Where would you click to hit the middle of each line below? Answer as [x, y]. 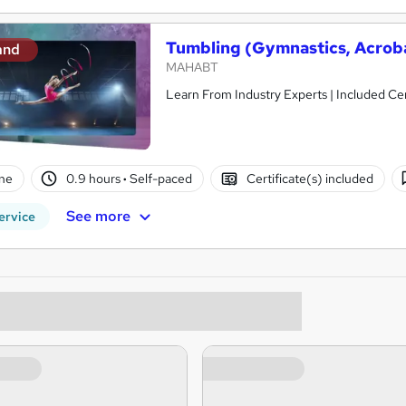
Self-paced [160, 178]
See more [98, 216]
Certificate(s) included [309, 178]
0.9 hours [95, 178]
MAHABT [192, 68]
